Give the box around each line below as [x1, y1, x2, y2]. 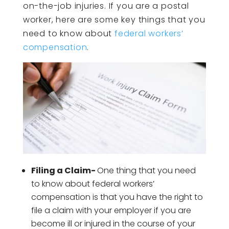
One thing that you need [97, 165, 196, 177]
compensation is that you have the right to [31, 191, 203, 203]
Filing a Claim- [31, 165, 97, 177]
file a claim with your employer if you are [31, 204, 191, 217]
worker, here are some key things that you [22, 14, 205, 26]
